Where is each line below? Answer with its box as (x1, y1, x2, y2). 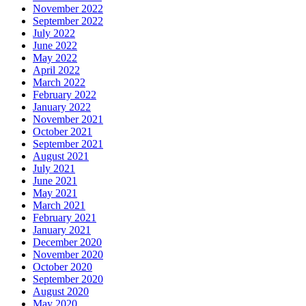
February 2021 (33, 212, 96, 224)
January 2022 (33, 101, 91, 113)
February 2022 (33, 89, 96, 101)
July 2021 (33, 163, 75, 175)
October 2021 (33, 126, 92, 138)
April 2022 (33, 64, 80, 76)
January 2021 (33, 224, 91, 236)
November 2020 (33, 249, 103, 261)
